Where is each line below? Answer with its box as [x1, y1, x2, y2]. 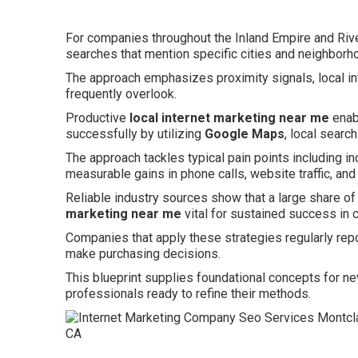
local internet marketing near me [129, 109, 329, 125]
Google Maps [205, 125, 284, 141]
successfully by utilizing [66, 125, 205, 141]
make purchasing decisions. [66, 245, 221, 261]
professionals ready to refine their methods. [66, 285, 311, 301]
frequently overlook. [66, 86, 177, 101]
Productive [66, 109, 129, 125]
